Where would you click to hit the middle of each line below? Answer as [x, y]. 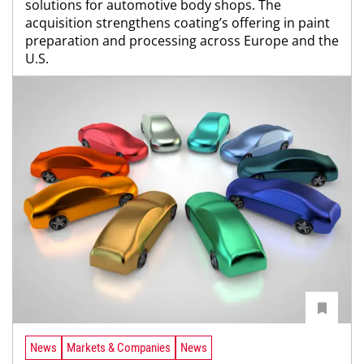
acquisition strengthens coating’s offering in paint [178, 22]
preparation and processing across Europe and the [182, 40]
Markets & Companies [119, 348]
